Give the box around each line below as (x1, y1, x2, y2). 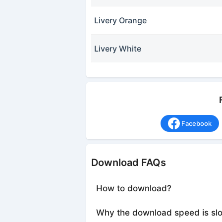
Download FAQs (91, 157, 166, 169)
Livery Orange (94, 15, 147, 26)
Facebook (181, 119, 212, 128)
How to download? (96, 183, 171, 194)
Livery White (94, 44, 142, 54)
